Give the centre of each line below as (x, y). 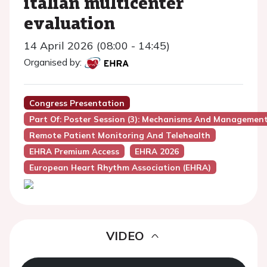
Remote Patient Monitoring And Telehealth (119, 135)
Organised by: (53, 62)
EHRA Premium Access (74, 151)
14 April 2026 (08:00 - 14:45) (97, 46)
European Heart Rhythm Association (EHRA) (120, 167)
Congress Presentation (77, 103)
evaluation (69, 23)
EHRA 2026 (157, 151)
